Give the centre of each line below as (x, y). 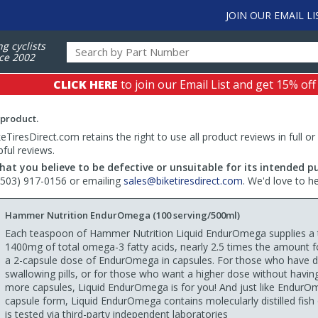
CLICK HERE (86, 84)
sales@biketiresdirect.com (183, 181)
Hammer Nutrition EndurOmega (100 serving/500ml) (122, 215)
